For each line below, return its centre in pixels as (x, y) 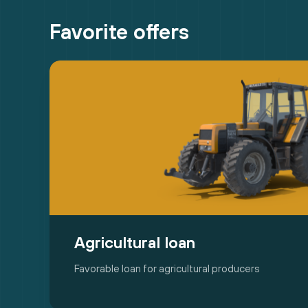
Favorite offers (119, 32)
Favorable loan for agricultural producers (167, 269)
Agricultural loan (135, 243)
